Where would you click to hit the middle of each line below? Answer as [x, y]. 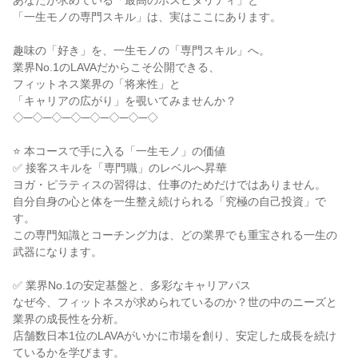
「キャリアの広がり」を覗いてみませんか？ [125, 101]
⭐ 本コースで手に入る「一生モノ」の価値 [119, 151]
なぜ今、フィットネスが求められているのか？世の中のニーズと [175, 302]
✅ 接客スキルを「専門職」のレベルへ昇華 [120, 168]
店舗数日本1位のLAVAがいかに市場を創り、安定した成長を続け [175, 336]
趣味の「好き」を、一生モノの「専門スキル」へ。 [141, 50]
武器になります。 [58, 252]
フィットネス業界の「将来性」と [97, 84]
